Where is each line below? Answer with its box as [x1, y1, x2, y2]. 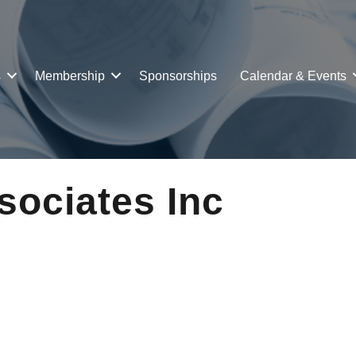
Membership [35, 68, 106, 83]
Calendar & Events [240, 68, 347, 83]
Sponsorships [139, 68, 218, 83]
